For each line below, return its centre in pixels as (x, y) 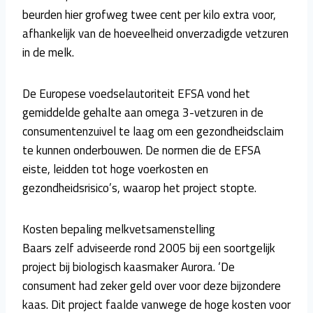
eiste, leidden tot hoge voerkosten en (115, 169)
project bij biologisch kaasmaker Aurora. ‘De (129, 267)
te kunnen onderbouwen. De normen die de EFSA (141, 150)
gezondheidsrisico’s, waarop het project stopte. (139, 188)
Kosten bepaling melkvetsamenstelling (119, 229)
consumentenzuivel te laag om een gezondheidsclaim (153, 131)
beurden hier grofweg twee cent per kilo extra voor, (149, 14)
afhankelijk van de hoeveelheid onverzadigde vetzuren (155, 33)
